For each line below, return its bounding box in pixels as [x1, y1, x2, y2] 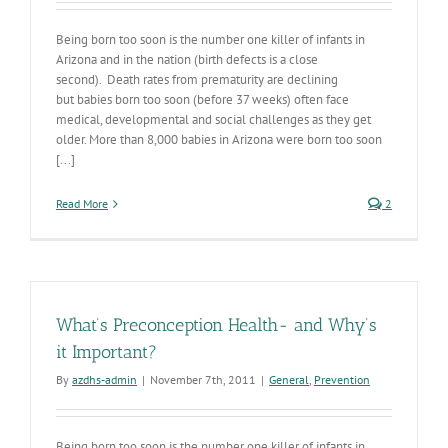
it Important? [56, 341, 157, 363]
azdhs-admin [72, 372, 137, 387]
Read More [56, 196, 108, 211]
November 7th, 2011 [150, 372, 256, 387]
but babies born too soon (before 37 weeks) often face [56, 91, 349, 108]
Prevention [314, 372, 370, 387]
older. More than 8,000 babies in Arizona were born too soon [56, 131, 382, 148]
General [269, 372, 309, 387]
